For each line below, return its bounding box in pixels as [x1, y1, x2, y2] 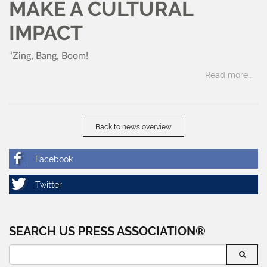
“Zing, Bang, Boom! [9, 51, 88, 61]
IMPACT [9, 21, 83, 45]
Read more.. [205, 70, 252, 80]
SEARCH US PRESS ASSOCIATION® [9, 224, 206, 239]
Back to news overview [95, 123, 172, 132]
